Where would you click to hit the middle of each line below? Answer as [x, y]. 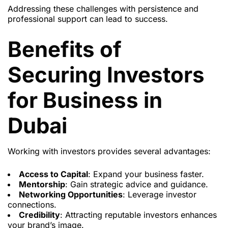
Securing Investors [106, 75]
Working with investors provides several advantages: [109, 151]
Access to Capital [53, 174]
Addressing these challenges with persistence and [103, 9]
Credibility [39, 215]
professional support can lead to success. [88, 19]
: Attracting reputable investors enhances [138, 215]
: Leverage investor [160, 195]
